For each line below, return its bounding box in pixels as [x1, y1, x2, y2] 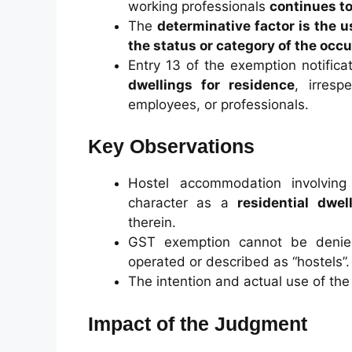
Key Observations [88, 135, 255, 157]
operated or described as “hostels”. [128, 254, 350, 269]
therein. [128, 214, 176, 230]
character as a [128, 195, 238, 211]
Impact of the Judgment [88, 312, 307, 335]
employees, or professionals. [128, 96, 309, 112]
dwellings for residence [128, 76, 295, 93]
